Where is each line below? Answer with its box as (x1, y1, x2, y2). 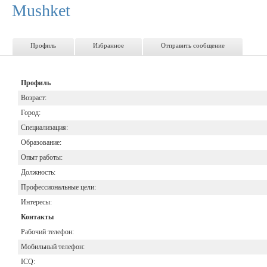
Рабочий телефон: (21, 227, 74, 236)
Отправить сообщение (161, 41, 225, 49)
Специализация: (21, 123, 68, 132)
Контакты (21, 212, 54, 221)
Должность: (21, 167, 55, 176)
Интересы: (21, 197, 52, 206)
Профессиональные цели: (21, 182, 96, 191)
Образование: (21, 138, 61, 147)
